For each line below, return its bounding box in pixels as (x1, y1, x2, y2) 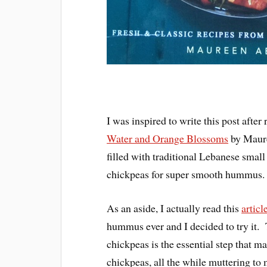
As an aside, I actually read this (107, 201, 242, 216)
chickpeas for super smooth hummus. (107, 167, 265, 182)
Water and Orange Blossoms (107, 131, 229, 146)
